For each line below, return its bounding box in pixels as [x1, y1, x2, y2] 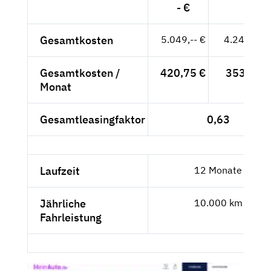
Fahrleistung [40, 210, 102, 224]
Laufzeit [40, 163, 80, 178]
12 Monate [194, 163, 242, 176]
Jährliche [40, 196, 86, 211]
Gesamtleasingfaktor [40, 112, 145, 126]
